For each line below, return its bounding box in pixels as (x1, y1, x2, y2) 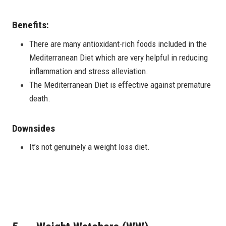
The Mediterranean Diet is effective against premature (29, 79, 211, 90)
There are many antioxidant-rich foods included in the (29, 38, 207, 49)
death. (29, 93, 50, 103)
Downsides (12, 122, 55, 134)
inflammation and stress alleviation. (29, 66, 148, 76)
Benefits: (12, 19, 49, 31)
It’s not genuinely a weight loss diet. (29, 142, 150, 152)
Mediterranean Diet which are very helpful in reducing (29, 52, 208, 63)
